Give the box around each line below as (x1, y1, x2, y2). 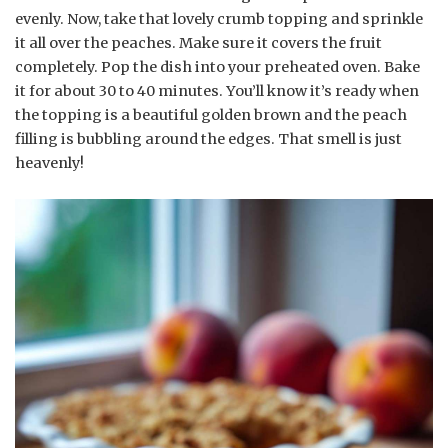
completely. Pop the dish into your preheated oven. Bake (15, 57, 420, 76)
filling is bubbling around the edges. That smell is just (15, 129, 402, 148)
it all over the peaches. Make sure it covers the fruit (15, 33, 382, 52)
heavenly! (15, 153, 84, 172)
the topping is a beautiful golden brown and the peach (15, 105, 407, 124)
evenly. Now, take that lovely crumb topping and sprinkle (15, 9, 423, 28)
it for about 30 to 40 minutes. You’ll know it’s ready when (15, 81, 419, 100)
